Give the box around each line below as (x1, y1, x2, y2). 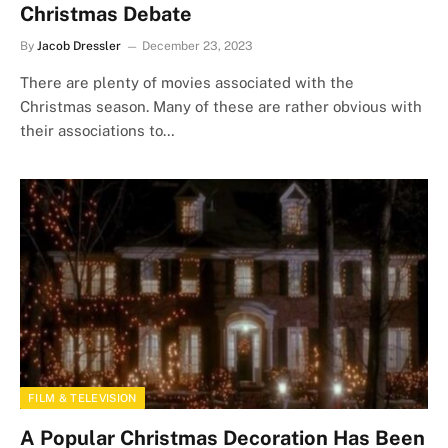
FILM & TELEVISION (28, 391, 137, 404)
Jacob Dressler (37, 39, 121, 53)
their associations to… (20, 122, 175, 139)
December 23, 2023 (142, 39, 253, 53)
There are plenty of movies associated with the (20, 74, 354, 91)
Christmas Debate (20, 2, 192, 26)
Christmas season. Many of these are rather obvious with (20, 98, 422, 115)
